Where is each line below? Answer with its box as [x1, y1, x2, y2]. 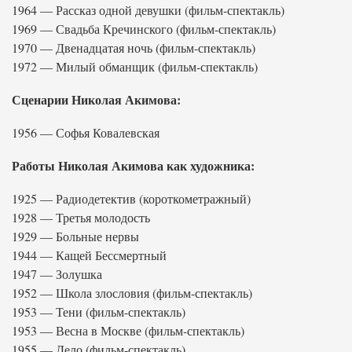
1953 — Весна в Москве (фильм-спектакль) [12, 322, 244, 339]
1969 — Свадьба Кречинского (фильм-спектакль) [12, 20, 276, 37]
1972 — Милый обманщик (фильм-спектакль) [12, 58, 258, 75]
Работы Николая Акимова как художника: [12, 156, 255, 174]
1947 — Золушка [12, 266, 102, 282]
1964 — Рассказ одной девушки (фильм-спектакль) [12, 2, 284, 18]
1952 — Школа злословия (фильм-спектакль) [12, 284, 252, 301]
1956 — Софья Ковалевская [12, 124, 159, 141]
